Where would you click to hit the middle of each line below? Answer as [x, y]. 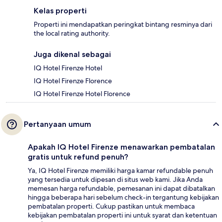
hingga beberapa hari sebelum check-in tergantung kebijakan [123, 197]
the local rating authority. [72, 33]
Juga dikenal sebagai [72, 54]
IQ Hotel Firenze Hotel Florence [82, 93]
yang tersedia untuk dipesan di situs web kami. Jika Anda [115, 179]
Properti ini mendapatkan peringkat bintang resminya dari [123, 24]
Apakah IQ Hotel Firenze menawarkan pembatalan [121, 147]
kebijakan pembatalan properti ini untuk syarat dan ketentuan [122, 215]
